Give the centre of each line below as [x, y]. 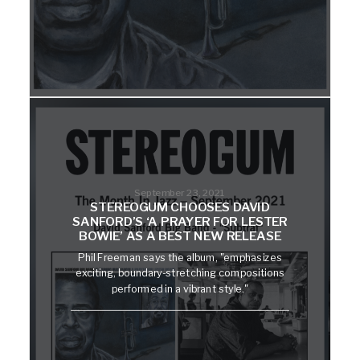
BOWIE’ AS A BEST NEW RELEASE [180, 236]
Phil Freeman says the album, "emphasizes [180, 257]
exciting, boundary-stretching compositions [180, 273]
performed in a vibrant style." [180, 288]
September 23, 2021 [180, 192]
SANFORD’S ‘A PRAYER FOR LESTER [180, 221]
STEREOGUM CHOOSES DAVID [180, 207]
